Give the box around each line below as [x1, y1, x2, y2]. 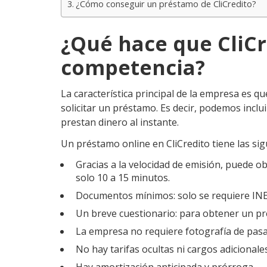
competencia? [61, 54, 205, 81]
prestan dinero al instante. [61, 116, 179, 129]
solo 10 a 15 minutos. [76, 171, 170, 184]
